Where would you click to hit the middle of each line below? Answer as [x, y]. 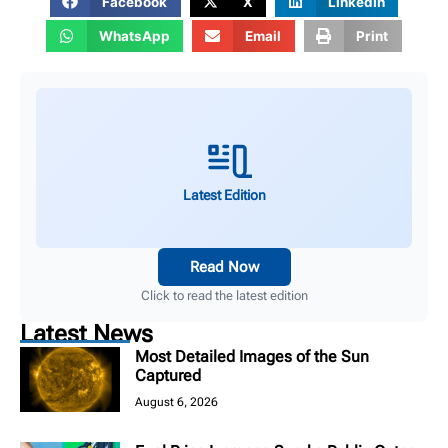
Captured [168, 375]
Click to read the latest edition [224, 295]
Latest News [86, 333]
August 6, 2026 [176, 401]
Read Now [224, 266]
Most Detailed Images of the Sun [252, 356]
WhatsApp [134, 36]
